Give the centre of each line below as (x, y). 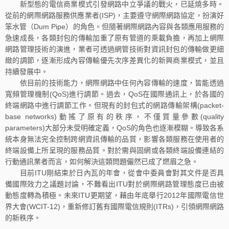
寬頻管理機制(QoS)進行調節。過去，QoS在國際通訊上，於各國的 (114, 94)
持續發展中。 (27, 71)
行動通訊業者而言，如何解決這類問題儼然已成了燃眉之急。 (102, 161)
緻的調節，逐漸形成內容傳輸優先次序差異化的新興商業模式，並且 (114, 60)
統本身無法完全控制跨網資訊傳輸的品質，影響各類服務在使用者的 (114, 139)
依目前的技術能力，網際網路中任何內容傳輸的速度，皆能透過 (114, 83)
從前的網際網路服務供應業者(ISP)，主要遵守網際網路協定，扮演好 (114, 15)
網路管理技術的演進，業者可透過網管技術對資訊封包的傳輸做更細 (114, 49)
